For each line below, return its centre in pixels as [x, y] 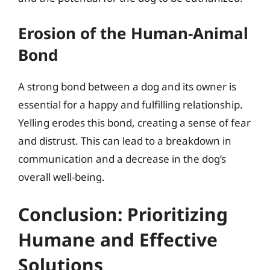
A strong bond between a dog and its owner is [127, 86]
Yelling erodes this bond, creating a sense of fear [134, 123]
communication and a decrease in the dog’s [122, 159]
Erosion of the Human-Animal [133, 33]
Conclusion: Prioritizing [123, 214]
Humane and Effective [118, 239]
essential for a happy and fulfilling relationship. [130, 105]
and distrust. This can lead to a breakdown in [125, 141]
